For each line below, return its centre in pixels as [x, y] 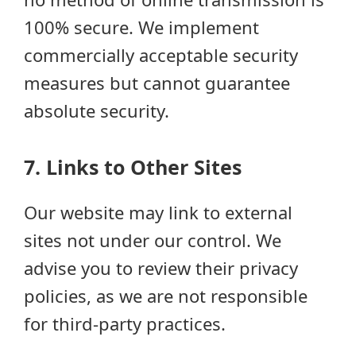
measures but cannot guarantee [157, 83]
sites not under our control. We [153, 240]
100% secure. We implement [141, 27]
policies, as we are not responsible [166, 296]
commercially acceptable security [161, 55]
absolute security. [97, 110]
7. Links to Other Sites [133, 167]
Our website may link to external [158, 212]
